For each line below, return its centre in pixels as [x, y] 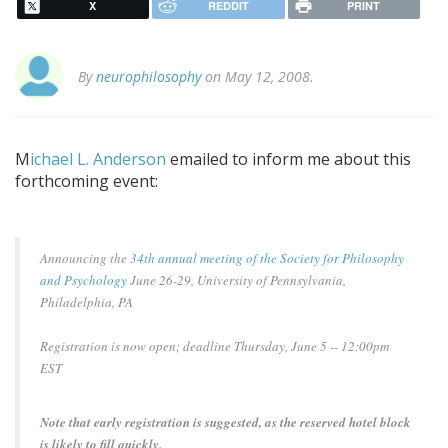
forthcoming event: [86, 181]
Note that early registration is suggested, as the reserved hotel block [225, 422]
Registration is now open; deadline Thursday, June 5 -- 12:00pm [214, 346]
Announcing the [85, 258]
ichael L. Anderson [98, 159]
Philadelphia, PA [86, 302]
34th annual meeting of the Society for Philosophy [267, 258]
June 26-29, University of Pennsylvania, [236, 280]
